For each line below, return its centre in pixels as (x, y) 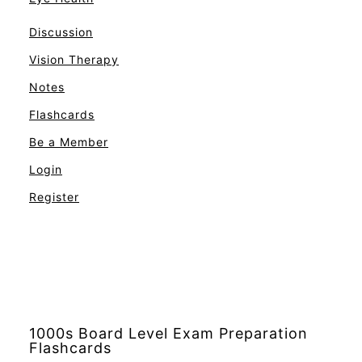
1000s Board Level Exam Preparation (168, 333)
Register (54, 196)
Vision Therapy (74, 59)
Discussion (61, 32)
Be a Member (69, 141)
